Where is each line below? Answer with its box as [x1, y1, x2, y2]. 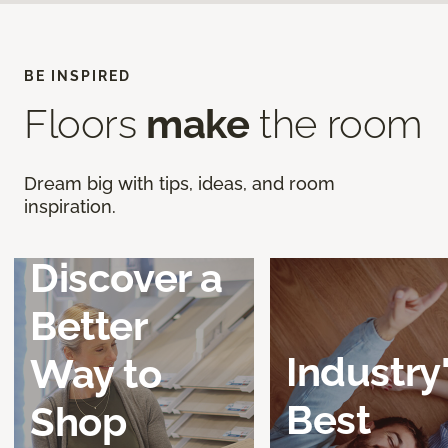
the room [249, 100, 424, 148]
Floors [24, 100, 147, 148]
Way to [30, 350, 162, 398]
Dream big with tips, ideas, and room [24, 173, 335, 195]
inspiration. [24, 196, 116, 218]
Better [30, 302, 147, 350]
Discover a [30, 254, 224, 302]
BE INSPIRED [24, 68, 131, 85]
